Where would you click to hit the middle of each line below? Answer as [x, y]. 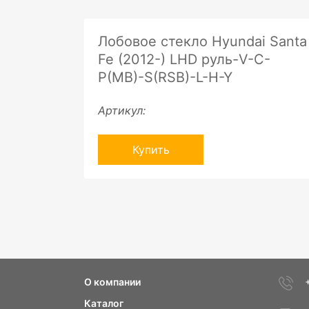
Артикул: [122, 110]
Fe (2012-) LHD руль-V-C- [184, 59]
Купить [151, 150]
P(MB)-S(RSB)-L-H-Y [165, 77]
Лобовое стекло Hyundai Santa [202, 41]
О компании [112, 282]
